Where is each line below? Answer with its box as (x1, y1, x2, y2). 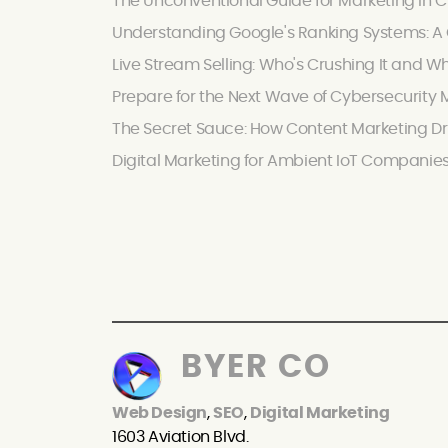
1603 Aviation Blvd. (112, 429, 249, 446)
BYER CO (172, 351, 331, 384)
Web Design (112, 405, 207, 422)
